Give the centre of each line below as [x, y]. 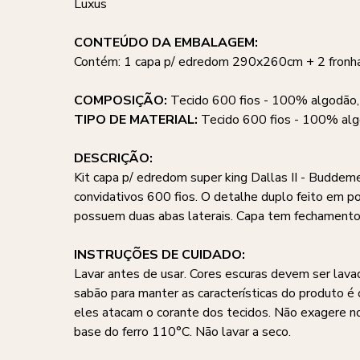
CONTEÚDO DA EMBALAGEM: [166, 43]
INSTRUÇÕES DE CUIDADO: [160, 255]
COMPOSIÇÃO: [122, 100]
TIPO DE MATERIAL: [137, 120]
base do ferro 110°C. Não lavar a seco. [182, 332]
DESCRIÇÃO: [113, 158]
